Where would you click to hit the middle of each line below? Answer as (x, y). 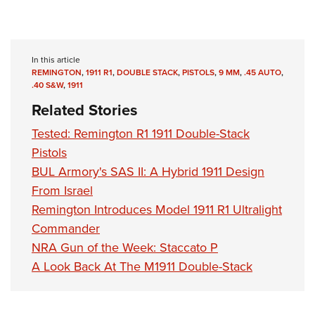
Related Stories (85, 110)
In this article (56, 59)
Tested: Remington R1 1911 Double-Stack (141, 133)
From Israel (62, 190)
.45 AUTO (263, 72)
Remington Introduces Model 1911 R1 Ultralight (157, 209)
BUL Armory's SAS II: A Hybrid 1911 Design (148, 171)
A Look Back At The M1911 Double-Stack (142, 266)
